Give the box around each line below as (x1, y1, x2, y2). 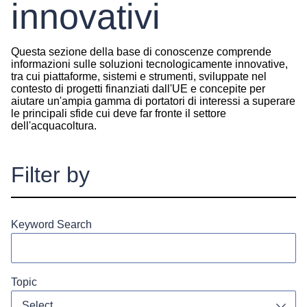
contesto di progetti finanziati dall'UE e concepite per (11, 82, 265, 95)
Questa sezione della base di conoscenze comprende (11, 45, 271, 58)
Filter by (11, 162, 90, 188)
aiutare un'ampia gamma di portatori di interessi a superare (11, 95, 295, 107)
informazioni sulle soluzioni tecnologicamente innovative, (11, 58, 288, 70)
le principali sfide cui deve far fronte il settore (11, 107, 226, 119)
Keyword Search (11, 218, 92, 230)
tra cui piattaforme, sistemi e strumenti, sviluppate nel (11, 70, 267, 82)
